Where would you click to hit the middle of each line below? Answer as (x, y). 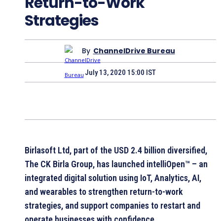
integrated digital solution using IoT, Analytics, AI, (113, 178)
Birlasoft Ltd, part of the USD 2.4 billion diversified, (116, 150)
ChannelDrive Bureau (134, 51)
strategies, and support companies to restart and (112, 205)
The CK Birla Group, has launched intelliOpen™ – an (116, 164)
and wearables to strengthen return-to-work (104, 191)
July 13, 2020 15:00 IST (120, 72)
